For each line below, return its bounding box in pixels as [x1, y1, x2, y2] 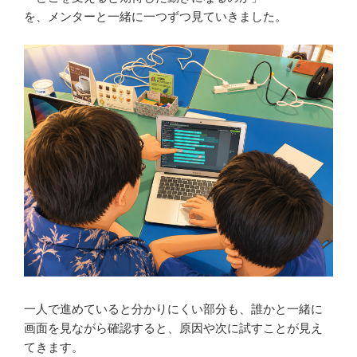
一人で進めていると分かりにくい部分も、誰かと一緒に [24, 302, 323, 316]
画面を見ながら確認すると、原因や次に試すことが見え [24, 321, 323, 335]
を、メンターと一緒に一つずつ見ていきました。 [24, 10, 287, 24]
